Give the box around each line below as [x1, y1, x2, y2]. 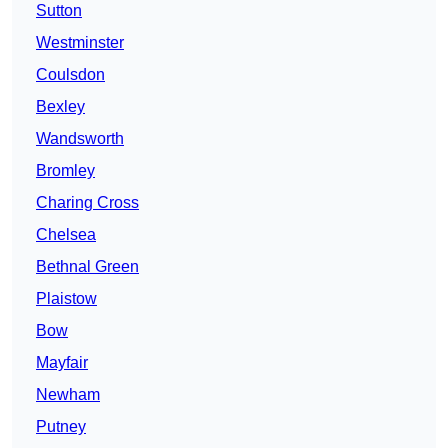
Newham [36, 386, 100, 404]
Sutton [36, 2, 82, 20]
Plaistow [36, 290, 97, 308]
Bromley [36, 162, 95, 180]
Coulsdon [36, 66, 105, 84]
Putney [36, 418, 86, 436]
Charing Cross [36, 194, 139, 212]
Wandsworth [36, 130, 124, 148]
